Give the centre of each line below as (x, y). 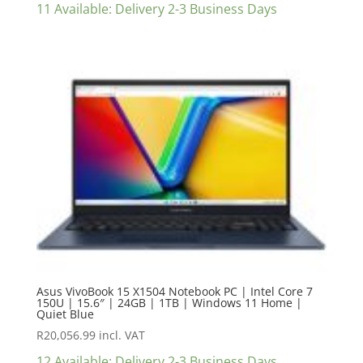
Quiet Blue (65, 314)
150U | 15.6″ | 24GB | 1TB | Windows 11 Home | (169, 302)
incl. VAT (122, 335)
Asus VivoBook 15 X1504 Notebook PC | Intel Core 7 (174, 291)
